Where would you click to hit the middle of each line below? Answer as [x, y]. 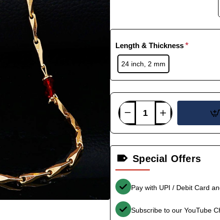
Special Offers [167, 159]
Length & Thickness [150, 45]
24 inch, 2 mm [143, 64]
